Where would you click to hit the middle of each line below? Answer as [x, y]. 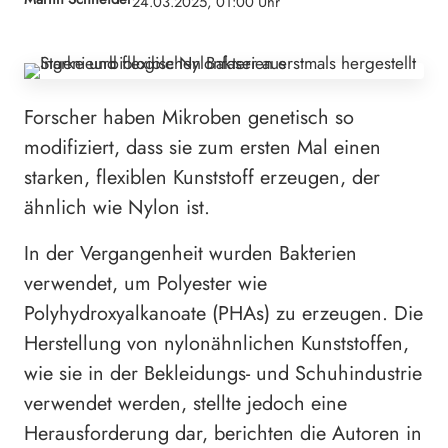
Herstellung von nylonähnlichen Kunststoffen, [216, 343]
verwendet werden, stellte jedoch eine [185, 403]
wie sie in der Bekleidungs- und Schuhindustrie [223, 373]
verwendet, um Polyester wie [145, 283]
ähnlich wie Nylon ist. [117, 207]
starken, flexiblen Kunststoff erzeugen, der [202, 177]
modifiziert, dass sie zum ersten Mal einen [202, 147]
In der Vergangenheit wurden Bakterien [190, 253]
